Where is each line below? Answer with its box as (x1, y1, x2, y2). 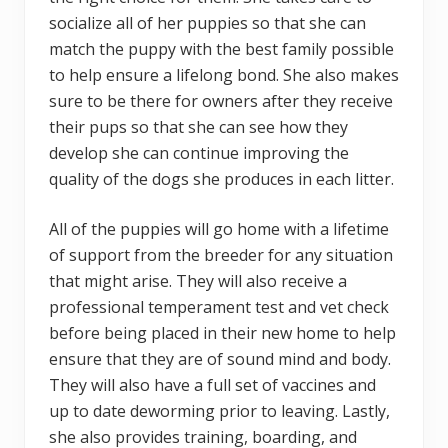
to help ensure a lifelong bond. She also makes (49, 64, 399, 87)
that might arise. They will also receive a (49, 270, 347, 293)
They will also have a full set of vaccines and (49, 374, 376, 397)
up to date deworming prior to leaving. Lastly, (49, 400, 390, 423)
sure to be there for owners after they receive (49, 90, 393, 113)
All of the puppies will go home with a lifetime (49, 218, 389, 241)
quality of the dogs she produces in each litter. (49, 168, 394, 191)
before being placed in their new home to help (49, 322, 396, 345)
